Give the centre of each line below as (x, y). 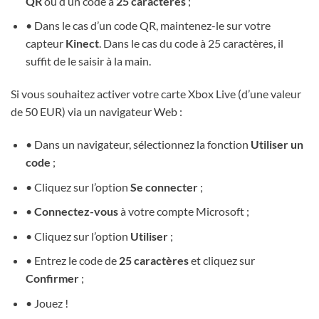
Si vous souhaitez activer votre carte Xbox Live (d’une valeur (156, 94)
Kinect (82, 43)
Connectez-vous (76, 211)
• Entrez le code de (72, 261)
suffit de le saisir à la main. (88, 61)
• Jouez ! (47, 303)
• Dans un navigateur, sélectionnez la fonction (138, 145)
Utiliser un (277, 145)
